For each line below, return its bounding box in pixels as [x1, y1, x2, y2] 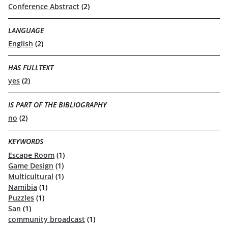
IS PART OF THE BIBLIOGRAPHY [8, 99, 107, 109]
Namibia [8, 182, 37, 192]
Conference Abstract [8, 1, 79, 11]
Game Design [8, 160, 53, 170]
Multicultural [8, 171, 53, 181]
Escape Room [8, 150, 54, 160]
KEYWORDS [8, 136, 43, 147]
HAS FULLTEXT [8, 62, 53, 72]
